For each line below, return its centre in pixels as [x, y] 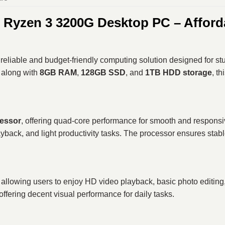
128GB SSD [103, 73]
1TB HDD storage [179, 73]
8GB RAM [58, 73]
